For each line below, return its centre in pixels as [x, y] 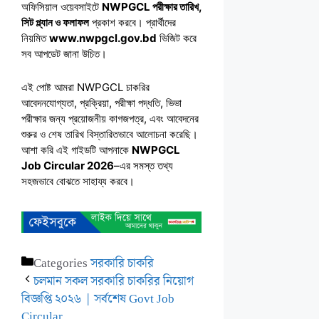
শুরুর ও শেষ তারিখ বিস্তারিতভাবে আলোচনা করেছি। [110, 135]
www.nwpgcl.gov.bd [103, 38]
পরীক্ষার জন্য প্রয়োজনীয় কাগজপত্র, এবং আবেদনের [110, 119]
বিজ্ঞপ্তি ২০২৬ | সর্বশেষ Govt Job [98, 299]
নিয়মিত [35, 38]
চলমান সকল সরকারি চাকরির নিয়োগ [114, 282]
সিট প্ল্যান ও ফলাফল [55, 23]
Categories [62, 264]
